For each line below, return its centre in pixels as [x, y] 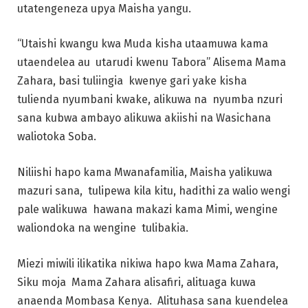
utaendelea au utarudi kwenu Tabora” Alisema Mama [152, 63]
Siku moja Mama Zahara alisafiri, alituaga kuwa [136, 282]
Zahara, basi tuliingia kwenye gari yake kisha [132, 81]
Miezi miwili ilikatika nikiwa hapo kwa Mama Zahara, [148, 263]
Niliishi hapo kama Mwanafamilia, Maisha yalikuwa [145, 173]
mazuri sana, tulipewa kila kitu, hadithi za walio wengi [154, 191]
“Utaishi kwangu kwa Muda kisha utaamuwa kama [143, 44]
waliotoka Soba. [58, 137]
